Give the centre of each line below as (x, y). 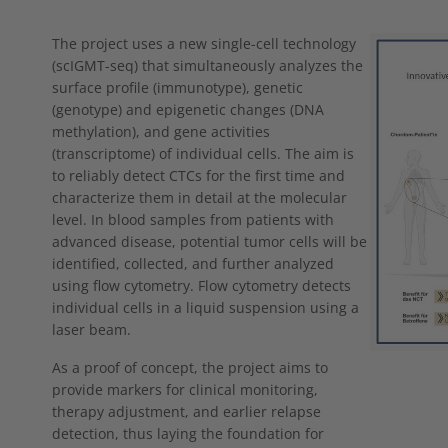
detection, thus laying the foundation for (188, 433)
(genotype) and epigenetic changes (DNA (188, 109)
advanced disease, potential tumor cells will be (209, 241)
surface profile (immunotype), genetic (177, 87)
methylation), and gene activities (161, 131)
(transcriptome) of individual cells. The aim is (203, 153)
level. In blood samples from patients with (193, 219)
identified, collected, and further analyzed (193, 263)
